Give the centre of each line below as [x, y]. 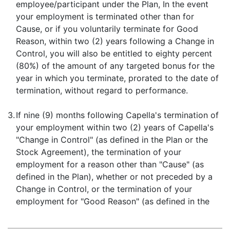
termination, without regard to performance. [102, 90]
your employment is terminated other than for [105, 16]
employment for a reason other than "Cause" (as [110, 164]
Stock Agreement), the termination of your [99, 152]
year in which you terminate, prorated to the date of [117, 78]
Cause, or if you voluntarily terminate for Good [107, 29]
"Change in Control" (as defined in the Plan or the [112, 140]
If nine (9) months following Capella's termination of [117, 115]
